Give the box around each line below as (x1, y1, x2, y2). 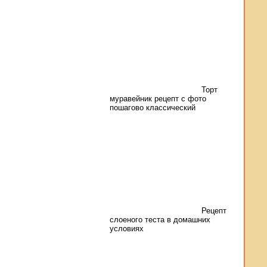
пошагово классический (110, 103, 195, 112)
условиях (110, 224, 144, 233)
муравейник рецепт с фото (110, 94, 206, 103)
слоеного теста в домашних (110, 215, 210, 224)
